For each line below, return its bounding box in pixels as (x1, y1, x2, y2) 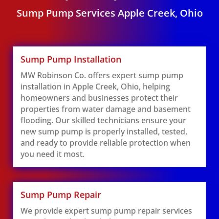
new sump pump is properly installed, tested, (20, 126, 187, 137)
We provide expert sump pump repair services (20, 205, 192, 216)
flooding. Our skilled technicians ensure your (20, 115, 186, 126)
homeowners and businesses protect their (20, 92, 178, 103)
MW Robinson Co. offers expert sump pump (20, 70, 183, 81)
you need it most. (20, 149, 85, 159)
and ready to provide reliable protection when (20, 137, 191, 148)
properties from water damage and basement (20, 104, 191, 114)
